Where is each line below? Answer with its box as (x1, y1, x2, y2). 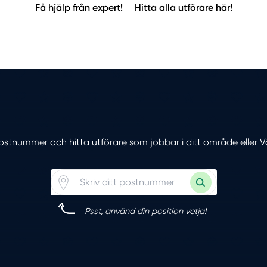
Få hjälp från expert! (35, 2, 123, 14)
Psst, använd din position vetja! (85, 206, 207, 216)
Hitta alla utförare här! (134, 2, 232, 14)
